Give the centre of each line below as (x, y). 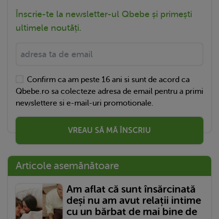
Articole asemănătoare (67, 165)
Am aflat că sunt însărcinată (131, 189)
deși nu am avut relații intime (134, 200)
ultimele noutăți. (48, 28)
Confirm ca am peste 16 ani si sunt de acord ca (109, 79)
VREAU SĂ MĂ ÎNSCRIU (109, 130)
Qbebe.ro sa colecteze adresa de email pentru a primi (109, 91)
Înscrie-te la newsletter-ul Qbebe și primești (104, 14)
